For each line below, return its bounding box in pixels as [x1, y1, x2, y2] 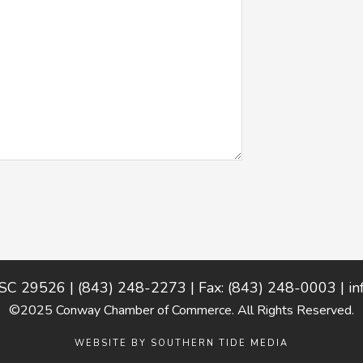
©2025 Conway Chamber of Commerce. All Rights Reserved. [9, 301, 354, 319]
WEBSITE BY [75, 336, 151, 349]
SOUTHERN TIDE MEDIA [151, 336, 288, 349]
